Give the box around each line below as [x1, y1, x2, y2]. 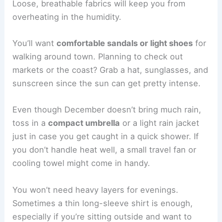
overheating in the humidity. [12, 11, 122, 22]
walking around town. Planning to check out [12, 52, 183, 62]
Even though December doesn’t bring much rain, [12, 105, 202, 115]
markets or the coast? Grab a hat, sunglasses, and [12, 65, 209, 75]
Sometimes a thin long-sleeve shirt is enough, [12, 198, 193, 208]
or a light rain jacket [120, 118, 200, 128]
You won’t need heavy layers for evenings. [12, 184, 179, 195]
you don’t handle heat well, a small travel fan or [12, 145, 197, 155]
